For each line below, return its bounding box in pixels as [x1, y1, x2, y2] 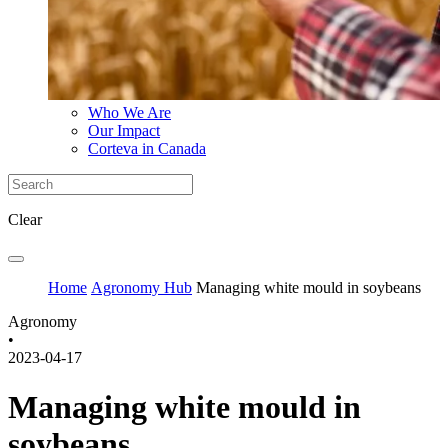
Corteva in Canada [88, 140, 206, 158]
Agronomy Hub [91, 279, 192, 297]
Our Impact [88, 122, 160, 140]
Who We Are [88, 104, 171, 122]
